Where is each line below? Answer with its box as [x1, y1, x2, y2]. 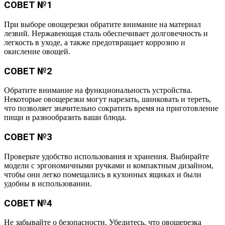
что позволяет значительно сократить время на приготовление [4, 104, 218, 113]
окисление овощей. [4, 47, 70, 56]
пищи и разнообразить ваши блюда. [4, 113, 127, 122]
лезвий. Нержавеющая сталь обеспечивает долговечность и [4, 29, 208, 38]
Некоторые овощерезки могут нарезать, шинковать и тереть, [4, 95, 211, 104]
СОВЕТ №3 [4, 132, 52, 143]
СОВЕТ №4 [4, 197, 52, 209]
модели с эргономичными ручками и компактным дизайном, [4, 161, 213, 170]
